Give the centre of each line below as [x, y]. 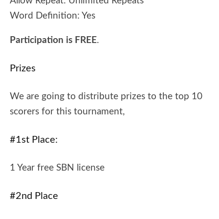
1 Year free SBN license [57, 168]
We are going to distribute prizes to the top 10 [106, 97]
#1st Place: [34, 140]
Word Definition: [46, 16]
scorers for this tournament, [67, 112]
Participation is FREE [53, 40]
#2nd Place [34, 196]
